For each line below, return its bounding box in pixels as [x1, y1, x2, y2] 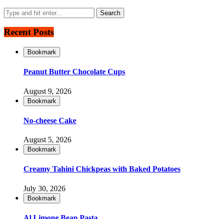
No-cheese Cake [23, 116, 76, 125]
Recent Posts [4, 27, 54, 38]
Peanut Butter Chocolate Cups [23, 67, 125, 76]
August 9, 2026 [23, 87, 71, 95]
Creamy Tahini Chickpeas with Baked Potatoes [23, 165, 180, 174]
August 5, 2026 [23, 135, 71, 144]
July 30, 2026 [23, 184, 66, 193]
